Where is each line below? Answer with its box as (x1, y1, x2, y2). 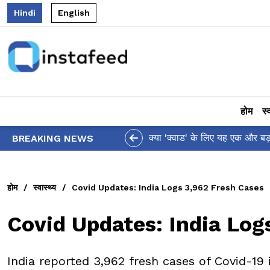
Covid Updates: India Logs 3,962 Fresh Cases (72, 182, 264, 192)
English (58, 8, 90, 17)
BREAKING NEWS (12, 132, 93, 144)
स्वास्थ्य (33, 182, 56, 192)
